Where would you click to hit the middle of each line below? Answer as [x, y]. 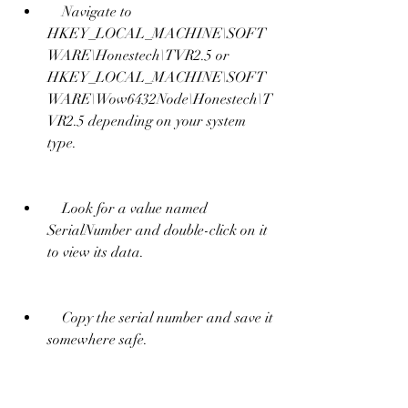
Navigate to [55, 11]
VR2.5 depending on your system [147, 121]
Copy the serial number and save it [55, 317]
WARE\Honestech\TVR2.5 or [138, 55]
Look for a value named [55, 208]
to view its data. [96, 252]
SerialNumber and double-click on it [158, 230]
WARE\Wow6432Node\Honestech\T [160, 99]
